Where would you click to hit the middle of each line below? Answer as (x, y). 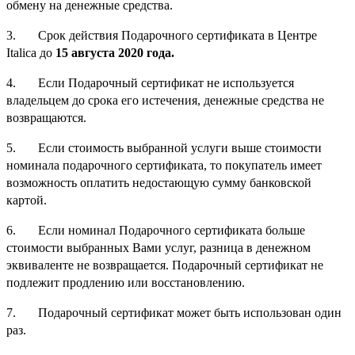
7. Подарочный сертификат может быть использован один (174, 312)
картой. (27, 200)
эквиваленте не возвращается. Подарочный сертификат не (165, 265)
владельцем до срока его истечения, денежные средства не (165, 100)
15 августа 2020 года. (115, 52)
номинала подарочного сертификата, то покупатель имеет (164, 165)
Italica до (31, 52)
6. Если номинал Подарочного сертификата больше (156, 230)
